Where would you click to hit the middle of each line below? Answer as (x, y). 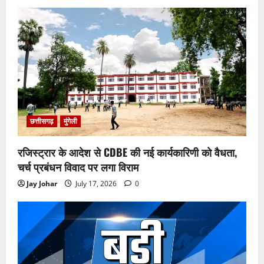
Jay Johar (42, 184)
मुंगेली (70, 121)
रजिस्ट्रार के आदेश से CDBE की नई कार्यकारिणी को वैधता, (127, 152)
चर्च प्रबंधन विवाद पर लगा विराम (78, 167)
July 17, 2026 (96, 184)
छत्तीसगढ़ (42, 121)
